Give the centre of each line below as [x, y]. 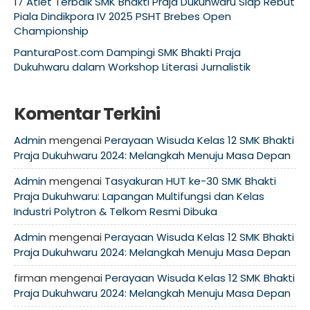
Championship [51, 31]
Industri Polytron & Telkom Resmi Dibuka [116, 211]
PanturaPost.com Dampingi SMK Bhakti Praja [127, 52]
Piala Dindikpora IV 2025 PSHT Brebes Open [122, 16]
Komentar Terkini [87, 114]
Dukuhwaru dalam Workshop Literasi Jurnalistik [132, 67]
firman [30, 278]
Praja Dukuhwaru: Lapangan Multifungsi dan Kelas [139, 196]
